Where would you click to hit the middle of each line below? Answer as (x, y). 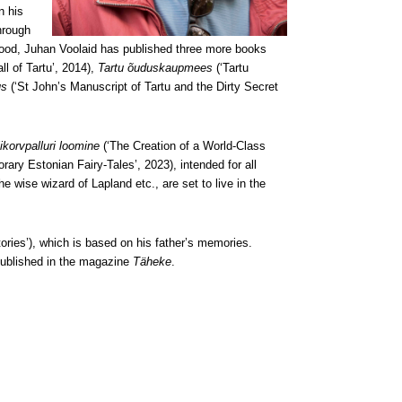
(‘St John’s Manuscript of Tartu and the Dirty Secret (143, 87)
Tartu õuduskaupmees (155, 68)
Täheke (152, 262)
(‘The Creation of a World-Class (183, 146)
